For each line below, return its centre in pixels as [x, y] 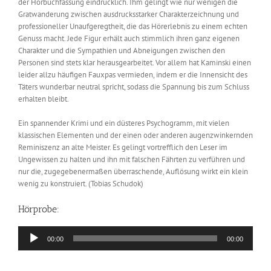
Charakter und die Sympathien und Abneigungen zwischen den [122, 51]
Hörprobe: [39, 209]
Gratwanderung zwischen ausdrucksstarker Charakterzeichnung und [129, 15]
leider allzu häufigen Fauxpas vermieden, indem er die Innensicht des [133, 75]
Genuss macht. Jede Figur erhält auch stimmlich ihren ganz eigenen [129, 39]
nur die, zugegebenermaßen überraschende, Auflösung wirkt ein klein [133, 172]
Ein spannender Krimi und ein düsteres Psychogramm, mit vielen [124, 123]
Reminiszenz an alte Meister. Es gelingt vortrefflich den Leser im [123, 148]
